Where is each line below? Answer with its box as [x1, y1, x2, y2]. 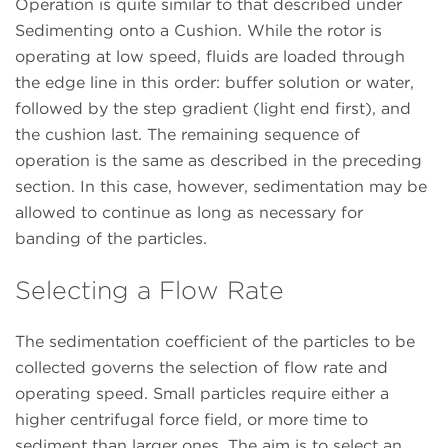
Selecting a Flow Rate [15, 275, 284, 306]
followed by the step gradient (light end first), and [15, 99, 411, 119]
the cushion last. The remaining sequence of [15, 125, 360, 145]
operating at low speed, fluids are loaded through [15, 47, 405, 67]
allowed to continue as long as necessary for [15, 203, 363, 223]
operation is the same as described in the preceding [15, 151, 422, 171]
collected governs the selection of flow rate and [15, 358, 388, 378]
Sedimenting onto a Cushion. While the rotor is [15, 21, 382, 41]
